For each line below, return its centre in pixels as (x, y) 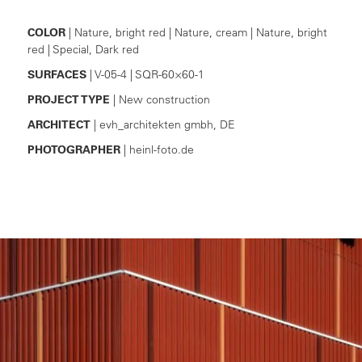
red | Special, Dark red (83, 49)
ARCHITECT (59, 124)
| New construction (160, 99)
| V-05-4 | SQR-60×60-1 (145, 74)
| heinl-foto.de (157, 149)
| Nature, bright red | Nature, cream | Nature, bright (196, 32)
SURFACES (57, 74)
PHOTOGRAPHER (74, 149)
